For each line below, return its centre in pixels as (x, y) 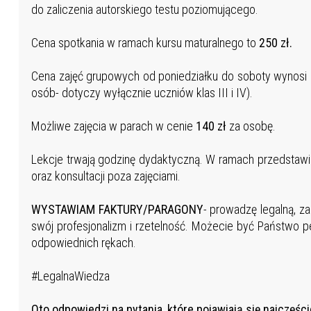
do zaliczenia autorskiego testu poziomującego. (144, 10)
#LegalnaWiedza (72, 276)
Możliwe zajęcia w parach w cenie (113, 126)
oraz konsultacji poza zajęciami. (107, 176)
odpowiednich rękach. (83, 243)
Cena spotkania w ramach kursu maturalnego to (143, 43)
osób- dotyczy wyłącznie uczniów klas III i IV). (142, 93)
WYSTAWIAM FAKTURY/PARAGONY (117, 210)
